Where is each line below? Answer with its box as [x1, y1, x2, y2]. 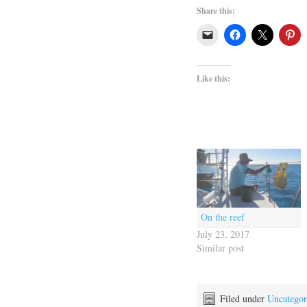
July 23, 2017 [197, 228, 249, 241]
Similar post [197, 241, 244, 255]
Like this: [197, 72, 230, 84]
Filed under [220, 291, 267, 305]
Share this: [197, 4, 235, 16]
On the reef [201, 210, 245, 224]
